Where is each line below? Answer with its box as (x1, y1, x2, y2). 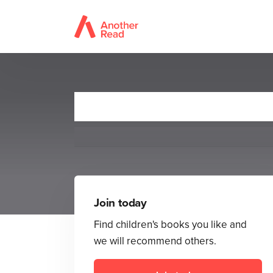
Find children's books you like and (94, 218, 247, 231)
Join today (94, 196, 147, 210)
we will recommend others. (94, 235, 216, 247)
